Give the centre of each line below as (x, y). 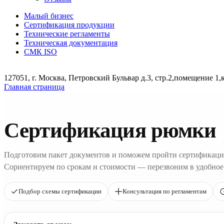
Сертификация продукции (69, 25)
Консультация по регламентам (164, 191)
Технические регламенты (67, 34)
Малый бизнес (49, 16)
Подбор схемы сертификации (60, 191)
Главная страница (34, 87)
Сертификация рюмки (110, 130)
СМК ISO (40, 52)
